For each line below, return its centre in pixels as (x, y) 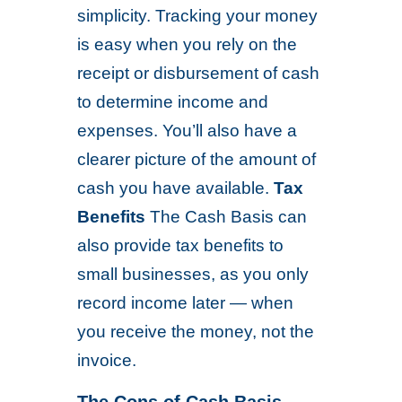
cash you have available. (176, 188)
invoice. (107, 360)
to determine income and (173, 102)
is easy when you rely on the (188, 44)
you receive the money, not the (196, 332)
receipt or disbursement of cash (199, 73)
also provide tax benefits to (181, 245)
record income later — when (186, 303)
